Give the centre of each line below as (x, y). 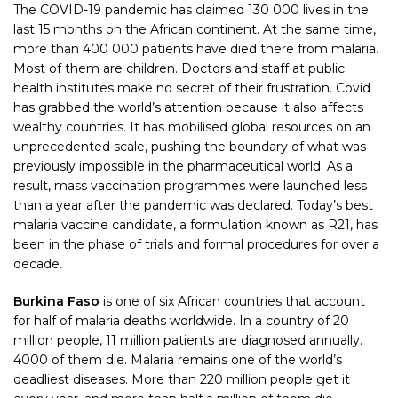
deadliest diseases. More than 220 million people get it (182, 380)
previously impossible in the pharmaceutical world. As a (183, 167)
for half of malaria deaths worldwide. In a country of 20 (181, 321)
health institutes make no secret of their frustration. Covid (192, 88)
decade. (38, 264)
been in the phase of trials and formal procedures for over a (196, 245)
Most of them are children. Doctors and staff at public (179, 69)
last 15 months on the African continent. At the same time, (195, 30)
